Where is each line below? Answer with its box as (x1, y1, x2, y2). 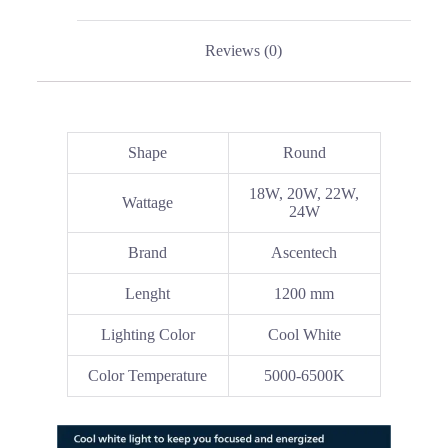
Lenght (125, 285, 171, 303)
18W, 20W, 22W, (249, 185, 360, 203)
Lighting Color (100, 326, 195, 344)
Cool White (267, 326, 341, 344)
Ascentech (271, 244, 338, 262)
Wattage (122, 194, 174, 212)
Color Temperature (88, 367, 208, 385)
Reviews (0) (205, 42, 283, 60)
